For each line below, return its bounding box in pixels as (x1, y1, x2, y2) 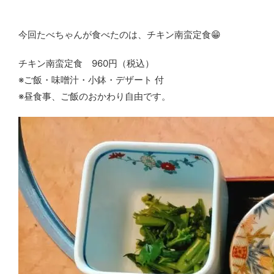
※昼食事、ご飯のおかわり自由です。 (18, 91, 171, 102)
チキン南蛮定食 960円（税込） (18, 57, 154, 69)
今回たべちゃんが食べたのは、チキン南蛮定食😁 (18, 29, 221, 40)
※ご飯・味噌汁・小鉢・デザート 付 (18, 74, 164, 86)
